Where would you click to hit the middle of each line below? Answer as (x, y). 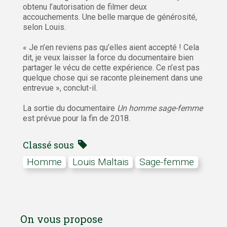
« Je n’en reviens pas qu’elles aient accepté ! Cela (111, 48)
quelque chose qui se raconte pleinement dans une (113, 78)
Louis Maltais (103, 162)
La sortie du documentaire (70, 108)
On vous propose (62, 219)
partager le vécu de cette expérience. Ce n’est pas (111, 68)
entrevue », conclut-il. (60, 88)
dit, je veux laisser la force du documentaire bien (108, 58)
